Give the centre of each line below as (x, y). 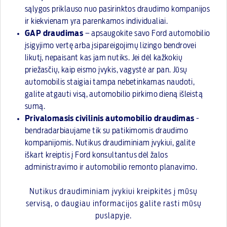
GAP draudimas (54, 33)
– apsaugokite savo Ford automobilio (147, 33)
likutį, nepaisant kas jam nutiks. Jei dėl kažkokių (104, 58)
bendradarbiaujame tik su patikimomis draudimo (106, 131)
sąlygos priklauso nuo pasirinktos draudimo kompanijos (118, 9)
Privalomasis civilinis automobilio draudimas (110, 119)
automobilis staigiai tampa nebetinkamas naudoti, (110, 82)
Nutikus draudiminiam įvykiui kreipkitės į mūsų (113, 192)
